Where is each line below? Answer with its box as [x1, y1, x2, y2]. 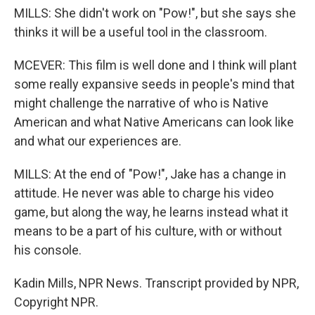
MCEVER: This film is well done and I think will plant [14, 58, 297, 73]
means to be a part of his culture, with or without [14, 224, 282, 239]
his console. [14, 243, 82, 258]
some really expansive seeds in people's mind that [14, 77, 295, 92]
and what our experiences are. [14, 134, 181, 149]
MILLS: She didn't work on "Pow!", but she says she [14, 6, 296, 21]
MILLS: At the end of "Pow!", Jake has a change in [14, 167, 286, 182]
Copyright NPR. [14, 295, 98, 310]
